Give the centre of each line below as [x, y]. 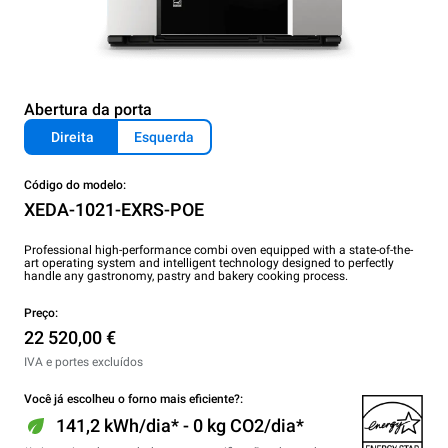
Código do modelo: [75, 185]
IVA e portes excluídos [83, 362]
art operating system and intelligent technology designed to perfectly [209, 263]
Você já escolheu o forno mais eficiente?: [133, 399]
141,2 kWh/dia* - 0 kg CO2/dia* [180, 425]
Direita [72, 137]
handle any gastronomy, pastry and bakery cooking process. [186, 276]
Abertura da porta [88, 109]
